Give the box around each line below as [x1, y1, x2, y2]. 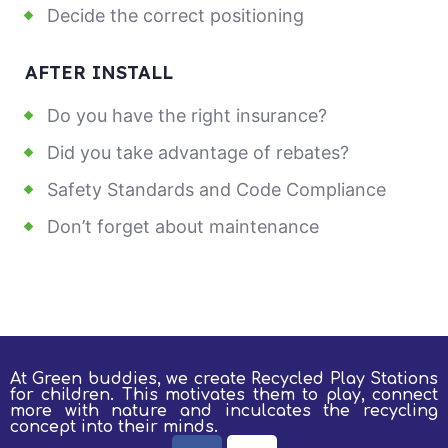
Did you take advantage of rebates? [47, 142, 349, 164]
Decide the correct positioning [47, 5, 304, 27]
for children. [10, 386, 122, 405]
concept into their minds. [10, 418, 218, 437]
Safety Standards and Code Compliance [47, 179, 386, 201]
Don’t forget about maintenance [47, 216, 319, 238]
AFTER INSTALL [25, 61, 173, 85]
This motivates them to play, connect [121, 386, 439, 405]
